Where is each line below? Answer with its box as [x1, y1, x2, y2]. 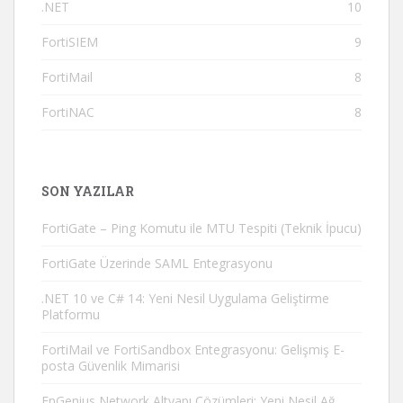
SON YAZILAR [41, 183, 134, 200]
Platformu [41, 306, 100, 323]
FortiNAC [41, 103, 94, 121]
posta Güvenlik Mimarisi [41, 357, 180, 374]
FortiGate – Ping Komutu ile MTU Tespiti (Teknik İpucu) [41, 219, 362, 237]
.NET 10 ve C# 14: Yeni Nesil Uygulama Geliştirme [41, 290, 329, 307]
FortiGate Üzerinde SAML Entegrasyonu [41, 255, 273, 272]
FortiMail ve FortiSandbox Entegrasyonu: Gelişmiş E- [41, 341, 345, 358]
